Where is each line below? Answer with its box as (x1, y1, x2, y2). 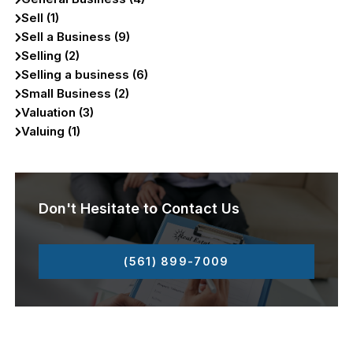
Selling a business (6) (21, 67, 149, 83)
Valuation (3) (21, 105, 95, 121)
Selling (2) (21, 48, 80, 64)
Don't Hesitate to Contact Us (39, 200, 240, 217)
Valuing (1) (21, 124, 81, 139)
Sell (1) (21, 10, 60, 26)
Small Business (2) (21, 86, 130, 102)
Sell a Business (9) (21, 29, 131, 45)
